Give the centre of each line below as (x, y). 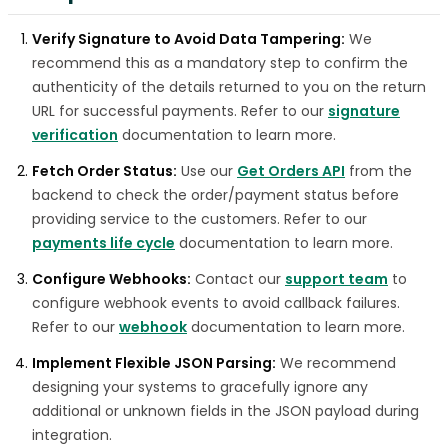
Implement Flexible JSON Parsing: (154, 363)
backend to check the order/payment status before (215, 195)
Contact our (238, 279)
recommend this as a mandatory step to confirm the (220, 63)
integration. (72, 435)
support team (336, 279)
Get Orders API (291, 171)
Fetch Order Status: (104, 171)
